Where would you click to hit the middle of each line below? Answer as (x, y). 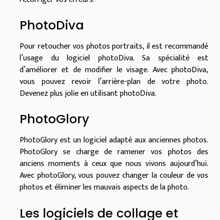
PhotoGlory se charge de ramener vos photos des (114, 152)
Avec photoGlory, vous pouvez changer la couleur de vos (114, 176)
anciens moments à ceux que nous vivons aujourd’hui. (114, 164)
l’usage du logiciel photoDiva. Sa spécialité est (114, 58)
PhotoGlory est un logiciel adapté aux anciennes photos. (114, 140)
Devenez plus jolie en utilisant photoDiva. (88, 94)
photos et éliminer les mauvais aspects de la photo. (104, 188)
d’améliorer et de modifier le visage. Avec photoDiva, (114, 70)
